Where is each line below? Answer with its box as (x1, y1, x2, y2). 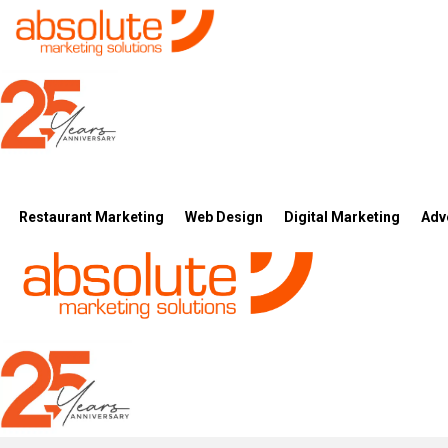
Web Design (185, 208, 264, 225)
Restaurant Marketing (19, 208, 165, 225)
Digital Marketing (284, 208, 401, 225)
